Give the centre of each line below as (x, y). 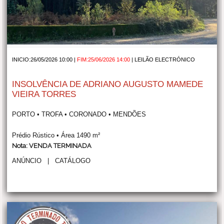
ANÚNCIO (27, 160)
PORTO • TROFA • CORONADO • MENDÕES (79, 114)
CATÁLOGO (73, 160)
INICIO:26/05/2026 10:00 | (45, 59)
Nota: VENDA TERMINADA (52, 145)
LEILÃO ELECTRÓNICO (165, 59)
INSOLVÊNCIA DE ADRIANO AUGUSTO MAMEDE (108, 84)
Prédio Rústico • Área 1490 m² (56, 135)
